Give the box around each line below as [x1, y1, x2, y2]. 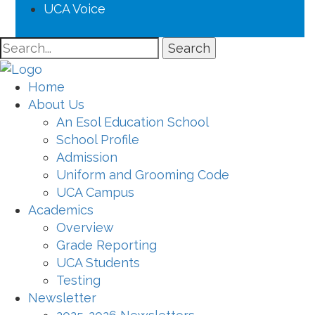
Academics [28, 202, 94, 217]
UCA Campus [56, 184, 134, 200]
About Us [28, 96, 84, 112]
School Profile [56, 131, 139, 147]
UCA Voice [44, 1, 105, 16]
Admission [56, 149, 117, 165]
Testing [56, 272, 101, 288]
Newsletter [28, 290, 96, 305]
